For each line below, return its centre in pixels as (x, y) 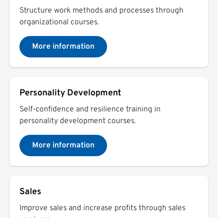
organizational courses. (59, 22)
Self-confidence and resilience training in (90, 109)
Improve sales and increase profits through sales (102, 208)
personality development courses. (78, 121)
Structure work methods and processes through (101, 10)
